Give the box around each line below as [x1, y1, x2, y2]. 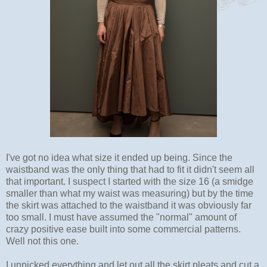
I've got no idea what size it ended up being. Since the [6, 152, 232, 163]
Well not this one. [6, 235, 79, 246]
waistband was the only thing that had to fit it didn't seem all [6, 164, 254, 175]
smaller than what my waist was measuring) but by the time [6, 188, 253, 198]
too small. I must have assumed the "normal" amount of [6, 212, 237, 222]
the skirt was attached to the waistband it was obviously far [6, 200, 252, 210]
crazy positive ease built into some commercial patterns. [6, 223, 241, 234]
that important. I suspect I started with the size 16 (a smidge [6, 176, 253, 187]
